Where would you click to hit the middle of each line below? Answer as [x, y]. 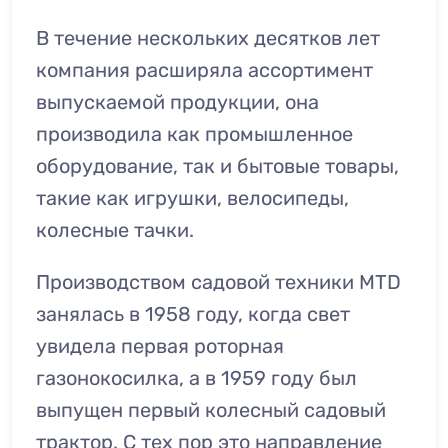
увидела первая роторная [160, 346]
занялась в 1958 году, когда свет [193, 314]
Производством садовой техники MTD [218, 282]
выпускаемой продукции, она [177, 102]
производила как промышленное [194, 134]
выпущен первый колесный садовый [211, 410]
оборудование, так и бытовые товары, [217, 166]
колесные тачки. [115, 230]
